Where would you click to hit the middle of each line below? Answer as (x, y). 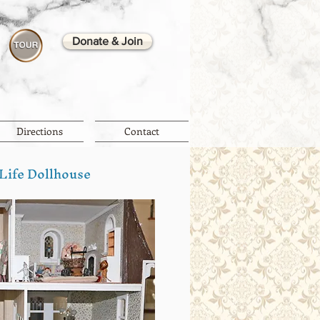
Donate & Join (107, 41)
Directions (40, 131)
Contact (142, 131)
